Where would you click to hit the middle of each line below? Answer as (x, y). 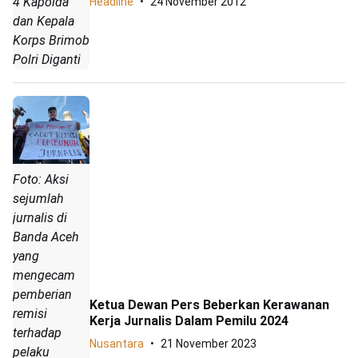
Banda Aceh (46, 237)
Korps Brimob (51, 40)
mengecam (44, 275)
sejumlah (38, 198)
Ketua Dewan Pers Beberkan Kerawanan (209, 305)
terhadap (37, 332)
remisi (30, 313)
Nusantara (117, 344)
